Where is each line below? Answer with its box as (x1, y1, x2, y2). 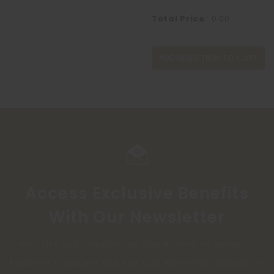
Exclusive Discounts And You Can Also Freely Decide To (10, 257, 264, 268)
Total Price (152, 13, 205, 24)
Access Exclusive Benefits (24, 182, 249, 204)
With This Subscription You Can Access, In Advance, (19, 239, 254, 250)
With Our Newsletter (48, 206, 226, 228)
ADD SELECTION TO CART (158, 52, 258, 64)
